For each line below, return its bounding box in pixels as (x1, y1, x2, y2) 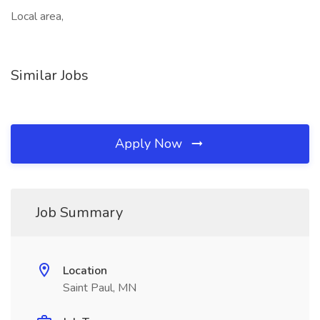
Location (63, 263, 107, 279)
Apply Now (115, 135, 186, 152)
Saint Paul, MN (63, 280, 136, 296)
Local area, (11, 9, 64, 24)
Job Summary (36, 203, 123, 222)
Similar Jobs (11, 66, 89, 85)
